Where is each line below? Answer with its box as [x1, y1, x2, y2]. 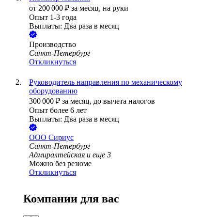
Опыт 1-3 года [29, 13, 77, 22]
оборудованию [29, 87, 77, 95]
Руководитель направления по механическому [29, 78, 182, 87]
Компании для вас [23, 192, 119, 205]
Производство [29, 40, 76, 49]
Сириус [48, 133, 74, 142]
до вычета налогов [93, 97, 155, 106]
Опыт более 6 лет [29, 106, 87, 115]
